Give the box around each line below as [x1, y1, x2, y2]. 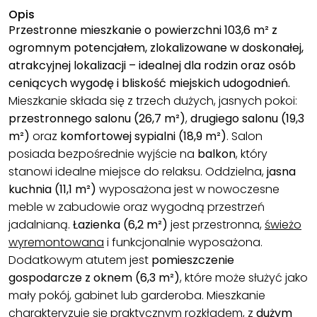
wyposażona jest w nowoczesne [96, 181, 279, 198]
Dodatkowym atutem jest [8, 252, 151, 269]
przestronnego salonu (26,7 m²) [8, 110, 185, 127]
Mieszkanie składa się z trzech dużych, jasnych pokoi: [8, 93, 297, 110]
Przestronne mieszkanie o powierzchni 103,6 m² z [8, 22, 277, 39]
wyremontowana [8, 234, 104, 251]
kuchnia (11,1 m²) [8, 181, 96, 198]
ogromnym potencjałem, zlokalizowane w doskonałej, [8, 40, 304, 57]
